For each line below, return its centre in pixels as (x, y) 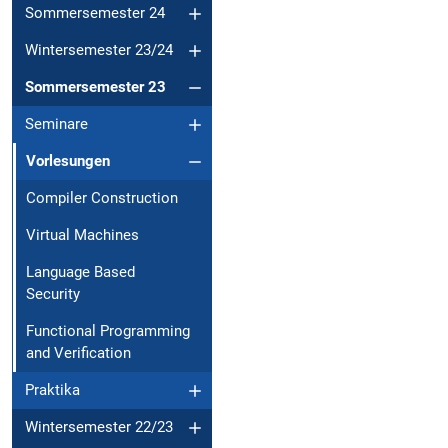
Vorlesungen (68, 161)
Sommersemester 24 (95, 13)
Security (53, 294)
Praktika (52, 390)
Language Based (80, 272)
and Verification (78, 353)
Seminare (56, 124)
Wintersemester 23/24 (99, 50)
